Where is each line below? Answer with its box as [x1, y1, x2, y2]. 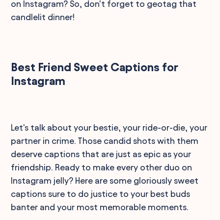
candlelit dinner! [11, 12, 75, 22]
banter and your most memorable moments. [11, 202, 189, 212]
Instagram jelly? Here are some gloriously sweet [11, 175, 199, 185]
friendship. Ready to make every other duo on [11, 162, 192, 172]
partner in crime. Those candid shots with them [11, 136, 199, 145]
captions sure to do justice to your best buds [11, 189, 191, 198]
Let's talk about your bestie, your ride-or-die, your [11, 122, 208, 132]
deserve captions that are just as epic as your [11, 149, 192, 159]
